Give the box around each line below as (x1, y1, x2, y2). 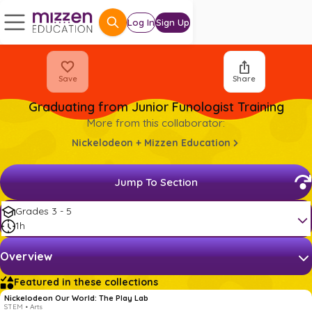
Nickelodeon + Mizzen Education (71, 136, 231, 149)
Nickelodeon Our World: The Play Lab (4, 293, 148, 303)
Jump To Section (114, 175, 198, 189)
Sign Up (156, 16, 189, 28)
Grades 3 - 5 (15, 205, 72, 217)
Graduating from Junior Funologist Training (28, 99, 284, 115)
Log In (127, 16, 155, 28)
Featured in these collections (14, 276, 158, 288)
